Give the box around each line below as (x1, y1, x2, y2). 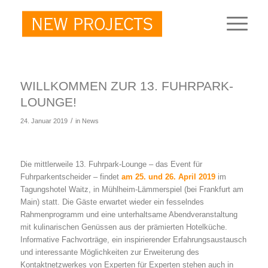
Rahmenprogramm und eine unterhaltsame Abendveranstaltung (20, 210, 237, 220)
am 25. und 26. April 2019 (121, 172, 215, 182)
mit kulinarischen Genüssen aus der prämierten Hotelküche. (20, 223, 227, 232)
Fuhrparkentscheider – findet (20, 172, 121, 182)
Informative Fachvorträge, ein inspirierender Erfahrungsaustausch (20, 235, 246, 245)
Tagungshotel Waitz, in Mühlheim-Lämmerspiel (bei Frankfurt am (20, 185, 243, 194)
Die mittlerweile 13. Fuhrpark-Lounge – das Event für (20, 160, 202, 169)
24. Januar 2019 (20, 117, 68, 124)
